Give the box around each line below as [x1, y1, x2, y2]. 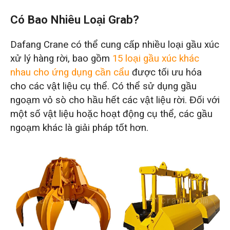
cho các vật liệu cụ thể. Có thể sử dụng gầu [10, 79, 197, 93]
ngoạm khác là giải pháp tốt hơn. [10, 120, 148, 135]
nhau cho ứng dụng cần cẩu [10, 65, 129, 80]
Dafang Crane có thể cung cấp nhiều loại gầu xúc [10, 37, 219, 52]
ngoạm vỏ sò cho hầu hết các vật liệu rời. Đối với [10, 92, 220, 107]
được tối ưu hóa [129, 65, 202, 80]
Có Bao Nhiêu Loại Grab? [10, 11, 139, 28]
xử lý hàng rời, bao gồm [10, 51, 112, 66]
